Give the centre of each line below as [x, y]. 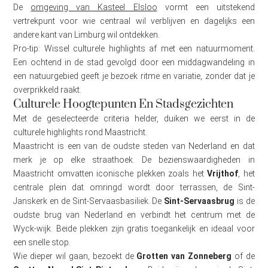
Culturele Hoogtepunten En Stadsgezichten [124, 105]
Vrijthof [223, 174]
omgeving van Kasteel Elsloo [94, 7]
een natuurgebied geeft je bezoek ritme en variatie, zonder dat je [134, 76]
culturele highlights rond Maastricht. [80, 133]
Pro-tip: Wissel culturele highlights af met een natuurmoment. [134, 49]
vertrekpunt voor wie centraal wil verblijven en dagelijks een [134, 21]
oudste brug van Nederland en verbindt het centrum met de [134, 215]
